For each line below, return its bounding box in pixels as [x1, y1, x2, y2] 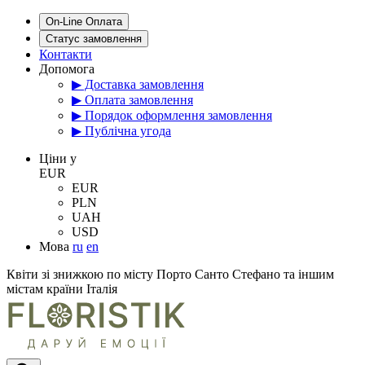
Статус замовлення [46, 33, 142, 45]
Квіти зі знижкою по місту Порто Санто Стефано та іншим [7, 267, 334, 281]
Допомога [39, 62, 95, 76]
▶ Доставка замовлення [72, 77, 204, 91]
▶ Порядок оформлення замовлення [72, 108, 272, 122]
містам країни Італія [7, 282, 117, 296]
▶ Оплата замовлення [72, 93, 193, 107]
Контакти [39, 47, 92, 61]
